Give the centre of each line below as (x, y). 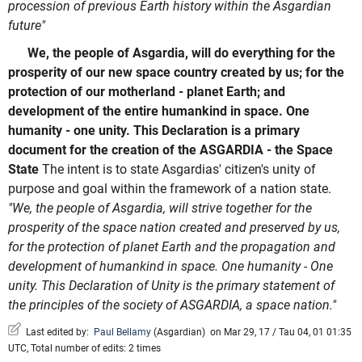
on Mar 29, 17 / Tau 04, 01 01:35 (278, 333)
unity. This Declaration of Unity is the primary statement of (171, 285)
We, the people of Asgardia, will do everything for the (181, 53)
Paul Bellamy (122, 333)
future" (27, 26)
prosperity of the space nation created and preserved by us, (174, 227)
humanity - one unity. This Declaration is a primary (154, 130)
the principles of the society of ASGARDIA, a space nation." (172, 305)
